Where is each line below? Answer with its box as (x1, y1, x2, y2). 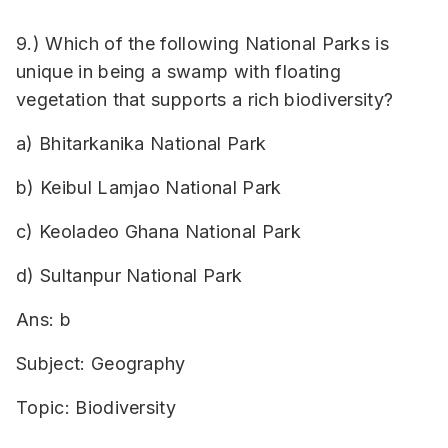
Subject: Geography (16, 353, 186, 374)
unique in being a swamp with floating (16, 61, 341, 82)
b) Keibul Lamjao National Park (16, 177, 282, 198)
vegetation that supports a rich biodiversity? (16, 89, 394, 110)
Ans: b (16, 309, 71, 330)
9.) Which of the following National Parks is (16, 33, 390, 54)
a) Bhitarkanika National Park (16, 133, 267, 154)
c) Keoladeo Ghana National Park (16, 221, 301, 242)
